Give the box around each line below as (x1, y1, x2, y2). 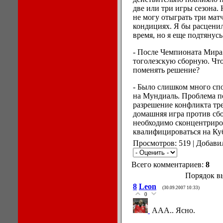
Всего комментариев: (131, 160, 206, 169)
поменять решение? (133, 66, 200, 74)
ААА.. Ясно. (152, 206, 195, 215)
